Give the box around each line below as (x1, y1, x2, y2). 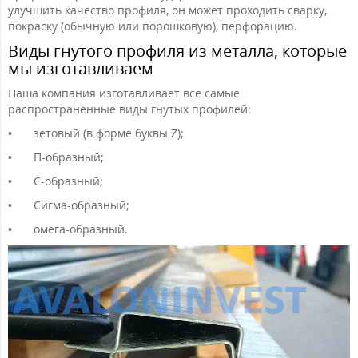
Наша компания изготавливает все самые (8, 85, 240, 101)
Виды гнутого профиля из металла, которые (8, 39, 347, 62)
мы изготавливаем (8, 57, 153, 79)
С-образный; (34, 173, 103, 189)
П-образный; (34, 149, 104, 165)
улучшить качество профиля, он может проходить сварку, (8, 2, 327, 18)
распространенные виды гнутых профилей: (8, 101, 251, 117)
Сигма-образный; (34, 197, 129, 213)
